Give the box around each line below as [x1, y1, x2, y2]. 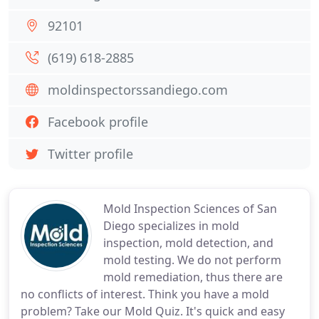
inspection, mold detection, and [103, 235, 273, 251]
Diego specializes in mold [103, 218, 239, 234]
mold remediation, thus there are [103, 269, 283, 285]
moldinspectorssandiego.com [48, 81, 228, 98]
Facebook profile [48, 113, 148, 130]
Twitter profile [48, 145, 133, 162]
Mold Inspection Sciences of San [103, 201, 277, 216]
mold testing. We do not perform [103, 252, 281, 268]
